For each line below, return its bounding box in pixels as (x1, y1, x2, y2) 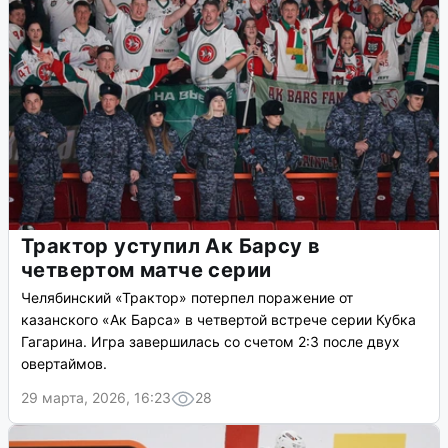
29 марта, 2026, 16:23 (21, 389, 171, 407)
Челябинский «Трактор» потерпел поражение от (21, 289, 353, 307)
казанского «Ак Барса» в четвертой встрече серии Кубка (21, 311, 416, 329)
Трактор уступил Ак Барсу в (21, 234, 321, 259)
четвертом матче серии (21, 258, 272, 283)
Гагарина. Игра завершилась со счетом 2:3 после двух (21, 333, 400, 351)
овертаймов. (21, 355, 107, 373)
